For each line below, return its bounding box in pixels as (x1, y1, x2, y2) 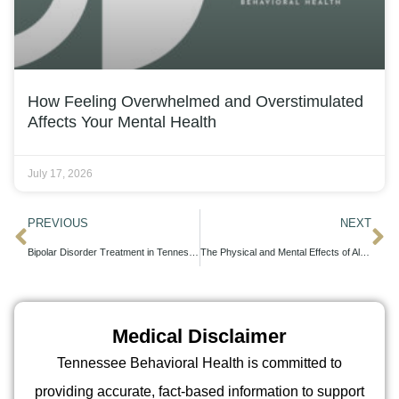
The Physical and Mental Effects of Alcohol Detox (359, 246, 370, 257)
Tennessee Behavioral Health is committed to (57, 354, 342, 370)
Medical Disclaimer (112, 324, 287, 347)
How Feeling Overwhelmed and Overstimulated (28, 92, 363, 110)
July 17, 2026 (28, 167, 93, 180)
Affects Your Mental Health (28, 112, 216, 131)
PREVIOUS (28, 216, 88, 230)
